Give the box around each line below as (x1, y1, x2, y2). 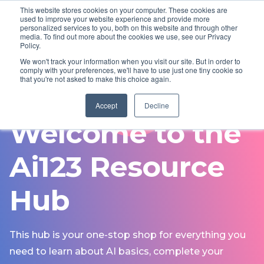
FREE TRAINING (9, 90, 94, 103)
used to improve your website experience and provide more (20, 14, 210, 24)
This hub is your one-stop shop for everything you (9, 229, 246, 240)
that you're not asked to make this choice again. (20, 74, 171, 84)
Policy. (20, 40, 41, 50)
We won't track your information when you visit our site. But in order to (20, 56, 240, 66)
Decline (144, 100, 169, 110)
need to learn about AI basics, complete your (9, 246, 223, 257)
